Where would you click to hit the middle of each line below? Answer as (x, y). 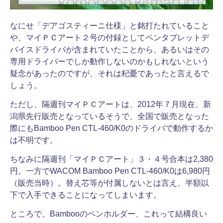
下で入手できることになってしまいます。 (86, 195)
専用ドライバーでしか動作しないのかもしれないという (110, 61)
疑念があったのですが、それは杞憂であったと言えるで (110, 73)
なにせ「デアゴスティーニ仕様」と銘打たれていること (110, 26)
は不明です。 (34, 140)
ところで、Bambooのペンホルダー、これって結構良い (109, 214)
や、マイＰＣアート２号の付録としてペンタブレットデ (110, 38)
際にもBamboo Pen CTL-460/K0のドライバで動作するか (111, 128)
